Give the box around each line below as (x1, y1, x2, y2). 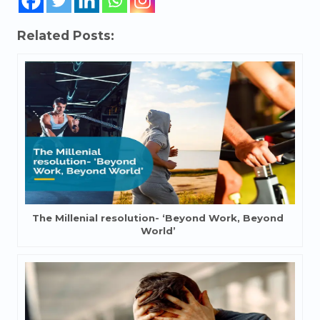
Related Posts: (17, 28, 114, 44)
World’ (140, 225, 176, 237)
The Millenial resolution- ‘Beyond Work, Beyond (32, 212, 284, 224)
